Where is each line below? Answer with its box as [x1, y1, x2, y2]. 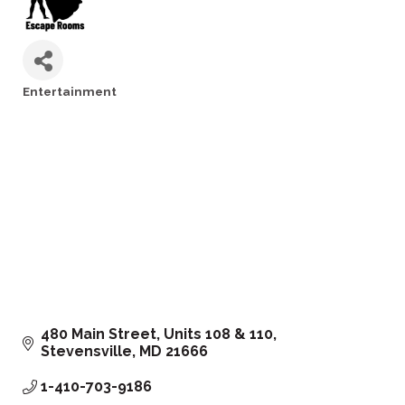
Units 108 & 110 [164, 325, 273, 344]
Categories [22, 95, 90, 112]
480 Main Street [41, 325, 156, 344]
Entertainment [23, 84, 117, 99]
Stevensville [41, 343, 132, 361]
